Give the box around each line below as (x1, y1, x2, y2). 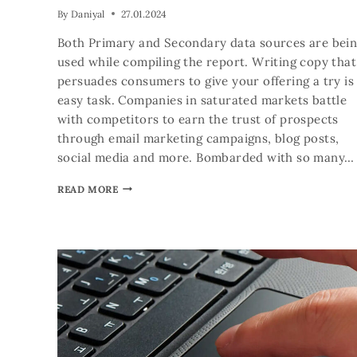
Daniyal (71, 7, 105, 20)
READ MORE (57, 182, 119, 195)
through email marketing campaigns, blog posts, (57, 130, 339, 146)
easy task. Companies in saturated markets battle (57, 92, 347, 108)
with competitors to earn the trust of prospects (57, 111, 339, 127)
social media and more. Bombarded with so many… (57, 149, 355, 165)
